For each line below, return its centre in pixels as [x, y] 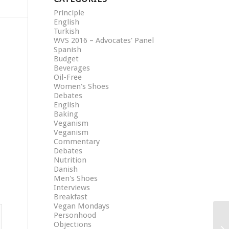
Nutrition [70, 160]
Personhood [75, 215]
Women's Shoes [82, 86]
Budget [66, 59]
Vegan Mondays [82, 206]
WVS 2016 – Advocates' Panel [104, 40]
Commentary [77, 142]
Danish [66, 169]
